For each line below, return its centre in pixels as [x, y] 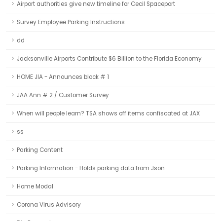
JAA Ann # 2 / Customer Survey [63, 95]
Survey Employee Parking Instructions [71, 22]
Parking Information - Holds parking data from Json [91, 168]
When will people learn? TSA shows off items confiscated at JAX [108, 113]
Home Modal [35, 186]
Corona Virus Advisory [49, 205]
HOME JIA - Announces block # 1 [63, 77]
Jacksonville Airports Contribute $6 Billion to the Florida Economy [109, 59]
